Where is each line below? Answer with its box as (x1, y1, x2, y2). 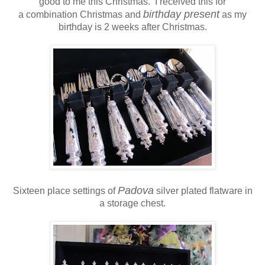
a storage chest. (99, 198, 166, 208)
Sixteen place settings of (12, 185, 118, 196)
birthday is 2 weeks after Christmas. (58, 21, 207, 32)
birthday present (143, 8, 219, 20)
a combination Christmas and (18, 9, 143, 20)
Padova (117, 184, 154, 196)
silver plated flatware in (153, 185, 253, 196)
